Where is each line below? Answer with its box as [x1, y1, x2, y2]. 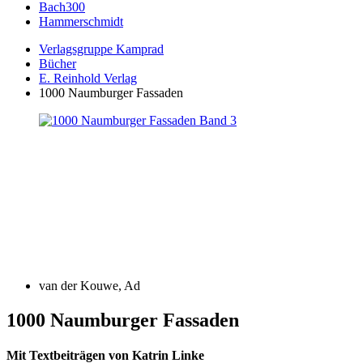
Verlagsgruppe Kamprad [39, 42, 164, 56]
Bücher [39, 57, 76, 70]
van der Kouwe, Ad [39, 279, 140, 293]
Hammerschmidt [39, 15, 123, 28]
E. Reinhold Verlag [39, 71, 137, 85]
